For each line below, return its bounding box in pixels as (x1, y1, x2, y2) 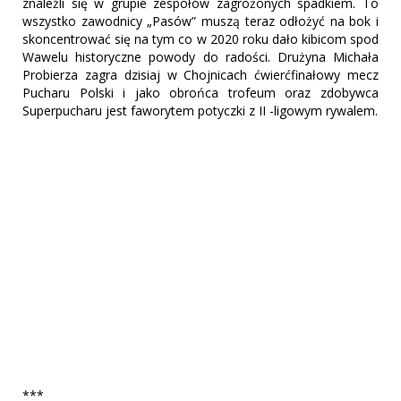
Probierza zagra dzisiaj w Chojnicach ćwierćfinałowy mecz (22, 65, 379, 83)
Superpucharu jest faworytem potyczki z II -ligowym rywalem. (22, 101, 378, 119)
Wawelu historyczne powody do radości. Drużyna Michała (22, 47, 379, 65)
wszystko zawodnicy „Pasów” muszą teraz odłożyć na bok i (22, 12, 379, 30)
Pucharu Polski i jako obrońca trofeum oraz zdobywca (22, 83, 379, 101)
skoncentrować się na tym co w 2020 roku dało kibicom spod (22, 30, 379, 47)
